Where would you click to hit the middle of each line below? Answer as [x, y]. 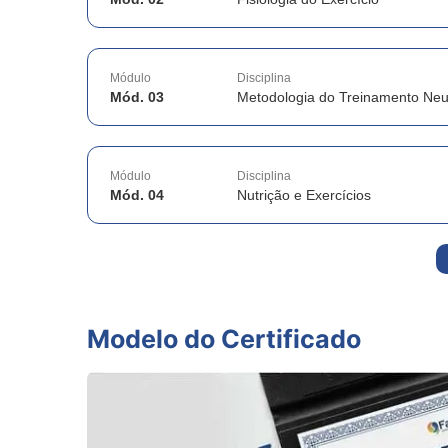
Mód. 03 [137, 97]
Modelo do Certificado [224, 339]
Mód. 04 [137, 195]
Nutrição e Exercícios [304, 195]
